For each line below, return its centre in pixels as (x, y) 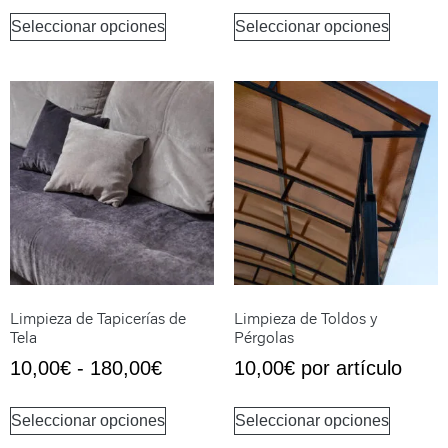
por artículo (348, 367)
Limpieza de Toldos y (305, 317)
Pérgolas (264, 336)
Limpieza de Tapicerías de (98, 317)
